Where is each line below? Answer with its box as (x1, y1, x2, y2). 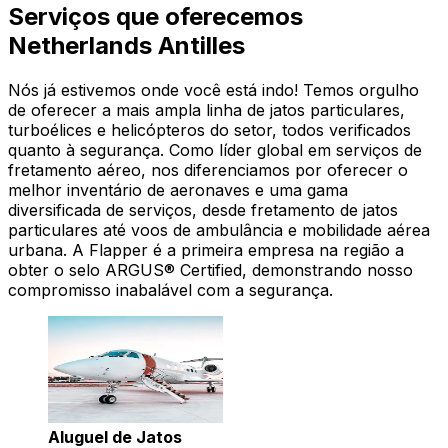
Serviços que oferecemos (8, 2, 303, 32)
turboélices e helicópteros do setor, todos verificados (8, 120, 411, 141)
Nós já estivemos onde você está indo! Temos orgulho (8, 80, 419, 101)
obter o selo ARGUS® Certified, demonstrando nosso (8, 260, 413, 281)
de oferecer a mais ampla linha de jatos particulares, (8, 100, 405, 121)
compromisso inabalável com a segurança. (8, 280, 333, 301)
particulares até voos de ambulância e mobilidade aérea (8, 220, 430, 241)
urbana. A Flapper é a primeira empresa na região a (8, 240, 404, 261)
